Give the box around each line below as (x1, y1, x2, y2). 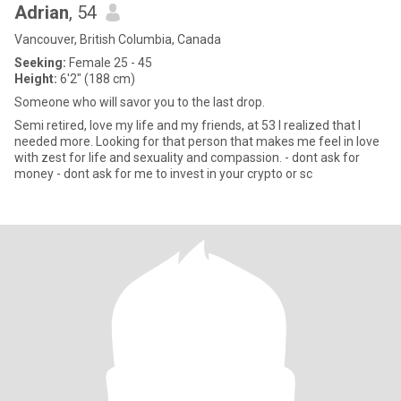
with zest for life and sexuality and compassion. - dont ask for (14, 150, 285, 165)
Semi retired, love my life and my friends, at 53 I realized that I (14, 118, 361, 132)
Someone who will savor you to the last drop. (14, 95, 265, 109)
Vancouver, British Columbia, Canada (14, 32, 221, 47)
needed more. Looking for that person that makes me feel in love (14, 134, 380, 149)
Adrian (14, 2, 69, 23)
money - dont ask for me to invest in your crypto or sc (14, 166, 312, 181)
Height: (14, 72, 57, 86)
